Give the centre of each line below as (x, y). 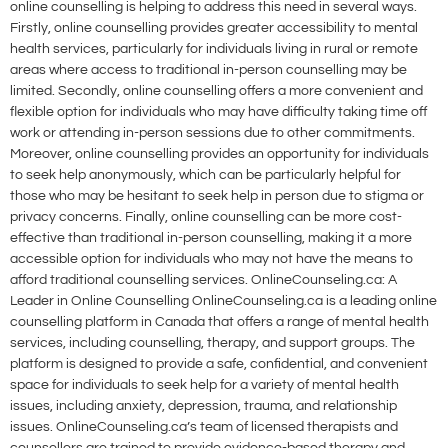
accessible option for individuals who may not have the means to (211, 259)
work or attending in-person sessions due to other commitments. (212, 133)
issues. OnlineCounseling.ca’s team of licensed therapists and (204, 427)
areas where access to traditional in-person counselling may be (208, 70)
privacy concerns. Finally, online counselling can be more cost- (206, 217)
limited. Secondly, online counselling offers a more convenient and (216, 91)
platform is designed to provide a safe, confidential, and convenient (219, 364)
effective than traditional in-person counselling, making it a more (211, 238)
